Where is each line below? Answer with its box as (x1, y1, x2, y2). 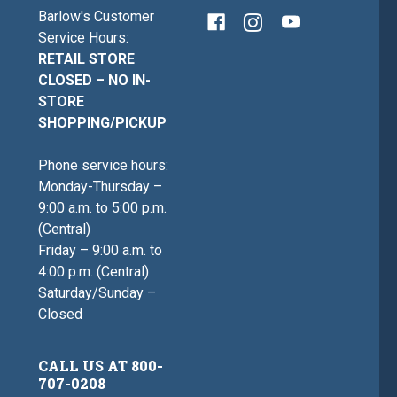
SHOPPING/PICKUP (38, 114, 167, 132)
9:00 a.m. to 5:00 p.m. (38, 199, 167, 217)
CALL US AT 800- (38, 356, 164, 376)
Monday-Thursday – (38, 178, 163, 196)
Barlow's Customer (38, 8, 155, 26)
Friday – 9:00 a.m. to (38, 242, 163, 260)
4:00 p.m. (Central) (38, 263, 150, 281)
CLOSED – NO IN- (38, 72, 152, 90)
